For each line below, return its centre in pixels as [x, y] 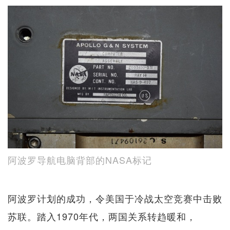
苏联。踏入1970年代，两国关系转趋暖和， [102, 216]
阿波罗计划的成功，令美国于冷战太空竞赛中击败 [115, 198]
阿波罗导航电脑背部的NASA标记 [80, 160]
